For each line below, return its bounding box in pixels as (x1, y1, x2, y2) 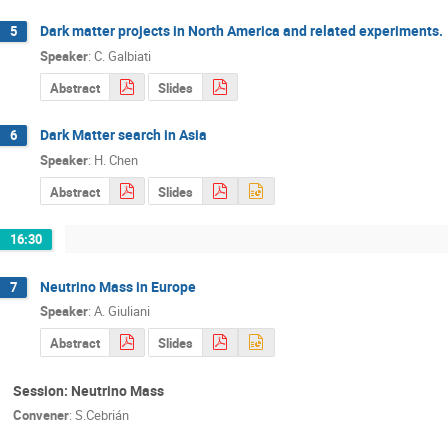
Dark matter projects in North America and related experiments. (40, 21, 443, 41)
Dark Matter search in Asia (40, 125, 207, 145)
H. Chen (94, 150, 138, 169)
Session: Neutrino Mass (13, 380, 164, 400)
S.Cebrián (75, 406, 129, 425)
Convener (13, 406, 69, 425)
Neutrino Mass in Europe (40, 276, 196, 296)
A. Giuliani (94, 302, 150, 321)
